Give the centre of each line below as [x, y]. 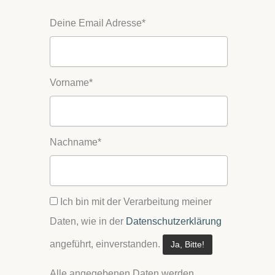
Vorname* [71, 82]
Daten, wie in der [88, 221]
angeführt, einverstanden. [106, 244]
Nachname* [76, 142]
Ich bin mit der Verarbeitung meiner [135, 201]
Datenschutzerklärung [174, 221]
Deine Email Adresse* [98, 23]
